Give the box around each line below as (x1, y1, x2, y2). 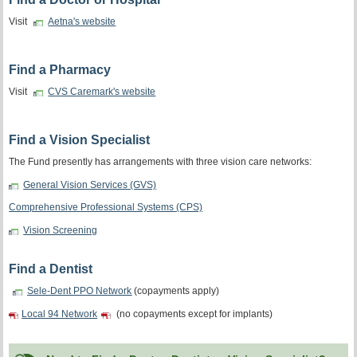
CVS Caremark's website (48, 87, 156, 97)
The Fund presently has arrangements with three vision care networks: (9, 156, 312, 167)
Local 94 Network (22, 308, 98, 319)
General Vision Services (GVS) (23, 179, 157, 190)
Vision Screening (23, 225, 98, 235)
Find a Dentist (9, 262, 93, 277)
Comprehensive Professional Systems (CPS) (9, 202, 203, 213)
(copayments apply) (131, 285, 220, 296)
